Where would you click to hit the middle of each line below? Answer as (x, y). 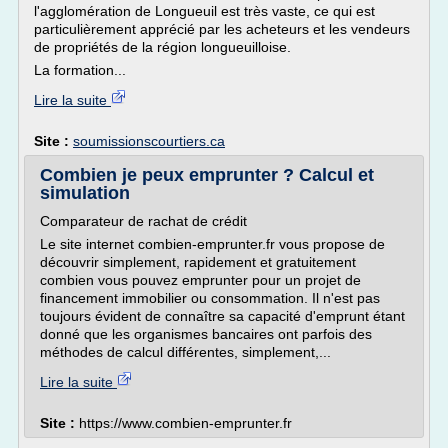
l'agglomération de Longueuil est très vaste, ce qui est (204, 11)
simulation (85, 193)
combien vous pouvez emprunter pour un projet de (200, 280)
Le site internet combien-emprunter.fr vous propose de (212, 244)
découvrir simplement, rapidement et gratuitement (198, 262)
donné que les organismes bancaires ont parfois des (206, 334)
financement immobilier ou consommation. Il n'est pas (210, 298)
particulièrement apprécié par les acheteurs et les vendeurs (222, 29)
